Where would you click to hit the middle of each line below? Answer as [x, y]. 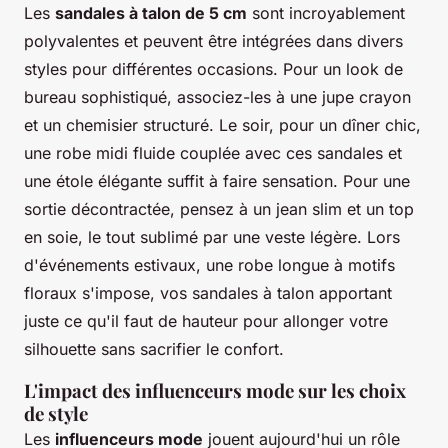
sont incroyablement [326, 12]
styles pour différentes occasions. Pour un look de [213, 68]
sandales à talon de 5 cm [151, 12]
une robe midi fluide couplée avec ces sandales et [213, 152]
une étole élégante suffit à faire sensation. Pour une [217, 180]
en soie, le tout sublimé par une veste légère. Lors [212, 236]
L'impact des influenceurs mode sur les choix [215, 390]
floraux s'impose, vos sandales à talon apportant [208, 292]
